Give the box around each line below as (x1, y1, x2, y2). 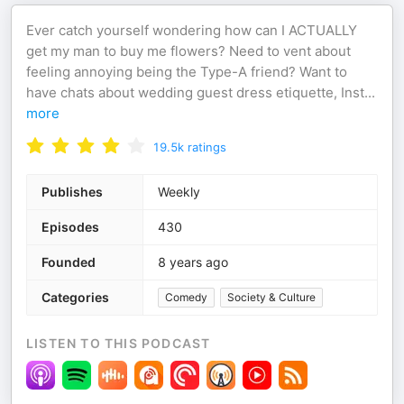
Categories (41, 289, 109, 305)
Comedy (165, 290, 207, 304)
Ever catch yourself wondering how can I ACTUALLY (26, 22, 357, 39)
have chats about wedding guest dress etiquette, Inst (26, 84, 364, 101)
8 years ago (158, 254, 228, 270)
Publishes (41, 184, 103, 199)
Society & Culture (227, 290, 316, 304)
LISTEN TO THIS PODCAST (26, 335, 211, 351)
